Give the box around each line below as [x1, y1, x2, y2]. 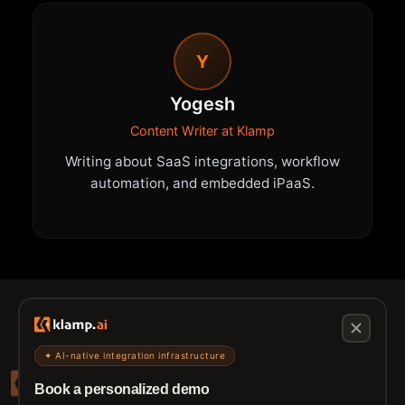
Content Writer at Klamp [130, 123, 275, 139]
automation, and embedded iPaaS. [90, 174, 315, 193]
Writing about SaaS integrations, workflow [65, 153, 340, 171]
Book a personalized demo [34, 381, 210, 398]
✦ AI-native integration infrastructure [44, 350, 225, 362]
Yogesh [170, 93, 235, 116]
